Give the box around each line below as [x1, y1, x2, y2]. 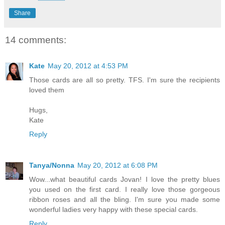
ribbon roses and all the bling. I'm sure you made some [29, 195, 220, 204]
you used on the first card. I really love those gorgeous [29, 185, 220, 194]
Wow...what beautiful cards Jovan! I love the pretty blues [29, 175, 220, 184]
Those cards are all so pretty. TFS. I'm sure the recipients [29, 76, 220, 84]
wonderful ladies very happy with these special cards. [29, 205, 198, 214]
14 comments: [5, 34, 66, 45]
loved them [29, 86, 64, 94]
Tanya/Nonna [29, 161, 74, 170]
